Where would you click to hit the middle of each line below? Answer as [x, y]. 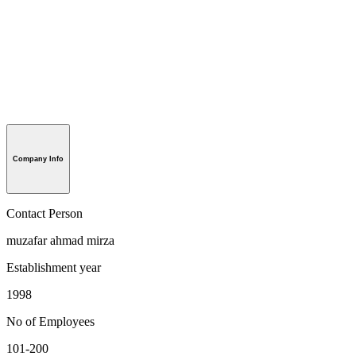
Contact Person [44, 213]
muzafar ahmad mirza [60, 240]
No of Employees [50, 321]
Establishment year [54, 267]
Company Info [38, 159]
